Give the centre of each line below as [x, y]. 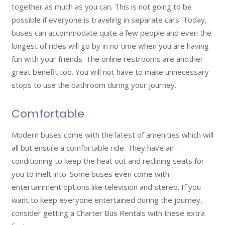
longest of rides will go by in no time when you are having [110, 45]
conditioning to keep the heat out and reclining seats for [108, 160]
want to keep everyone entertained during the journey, [107, 200]
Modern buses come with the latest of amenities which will [112, 134]
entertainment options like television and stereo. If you [106, 187]
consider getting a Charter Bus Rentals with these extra [108, 213]
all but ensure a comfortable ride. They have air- [94, 147]
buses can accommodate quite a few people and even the [111, 32]
